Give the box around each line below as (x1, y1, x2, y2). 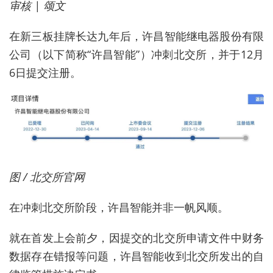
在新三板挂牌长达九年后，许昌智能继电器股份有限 (9, 28, 264, 43)
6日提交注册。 (9, 65, 81, 80)
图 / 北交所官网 (9, 169, 85, 184)
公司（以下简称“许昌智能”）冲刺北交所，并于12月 (9, 46, 264, 62)
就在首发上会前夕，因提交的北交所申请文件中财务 (9, 230, 264, 245)
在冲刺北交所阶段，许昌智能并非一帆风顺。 (9, 199, 229, 214)
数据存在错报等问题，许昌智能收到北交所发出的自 (9, 248, 264, 263)
